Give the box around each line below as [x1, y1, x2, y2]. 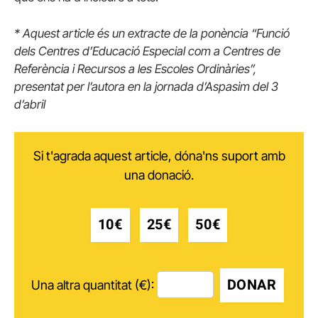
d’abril [14, 97, 45, 111]
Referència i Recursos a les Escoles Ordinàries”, [14, 61, 256, 76]
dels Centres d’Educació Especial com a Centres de [14, 43, 280, 58]
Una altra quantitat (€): [31, 277, 154, 292]
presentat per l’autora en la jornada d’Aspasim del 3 [14, 79, 278, 94]
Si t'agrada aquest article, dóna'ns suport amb [33, 148, 285, 164]
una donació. [124, 168, 194, 183]
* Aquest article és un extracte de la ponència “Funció [14, 26, 290, 40]
